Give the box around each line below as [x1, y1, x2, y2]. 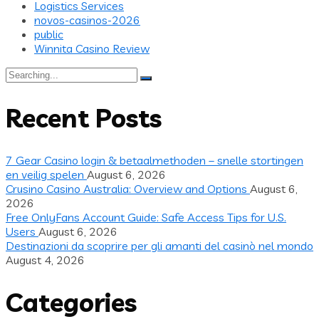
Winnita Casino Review [34, 41, 150, 56]
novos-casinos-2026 [34, 12, 140, 27]
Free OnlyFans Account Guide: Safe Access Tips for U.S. [6, 210, 286, 225]
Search [5, 66, 41, 80]
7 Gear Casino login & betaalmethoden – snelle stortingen [6, 153, 303, 168]
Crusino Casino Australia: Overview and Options [6, 182, 250, 197]
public [34, 26, 63, 41]
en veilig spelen [6, 167, 87, 182]
